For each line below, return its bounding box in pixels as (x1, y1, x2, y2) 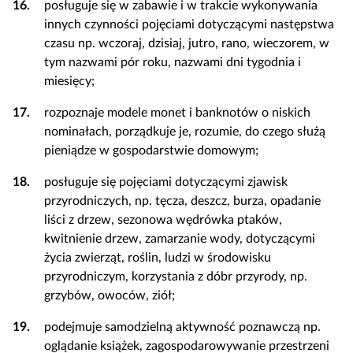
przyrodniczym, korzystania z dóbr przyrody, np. (44, 270, 307, 283)
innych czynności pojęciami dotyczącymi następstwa (44, 18, 334, 31)
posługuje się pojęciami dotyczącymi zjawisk (44, 176, 288, 188)
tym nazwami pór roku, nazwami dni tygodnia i (44, 56, 301, 69)
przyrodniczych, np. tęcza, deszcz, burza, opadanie (44, 195, 321, 207)
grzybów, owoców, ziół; (44, 289, 175, 302)
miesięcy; (44, 75, 95, 87)
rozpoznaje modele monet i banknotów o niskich (44, 106, 310, 119)
